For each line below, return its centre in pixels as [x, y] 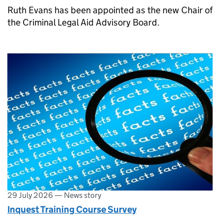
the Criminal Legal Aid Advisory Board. [83, 23]
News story [82, 195]
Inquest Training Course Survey [72, 210]
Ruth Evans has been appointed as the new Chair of [110, 10]
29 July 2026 [30, 195]
